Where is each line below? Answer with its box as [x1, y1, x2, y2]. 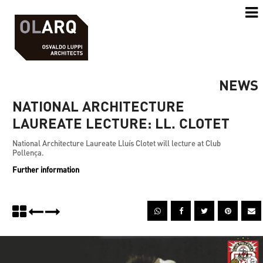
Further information [12, 164, 79, 174]
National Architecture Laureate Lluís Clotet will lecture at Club [12, 138, 221, 148]
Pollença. [12, 147, 44, 157]
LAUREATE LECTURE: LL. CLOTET [12, 114, 230, 132]
